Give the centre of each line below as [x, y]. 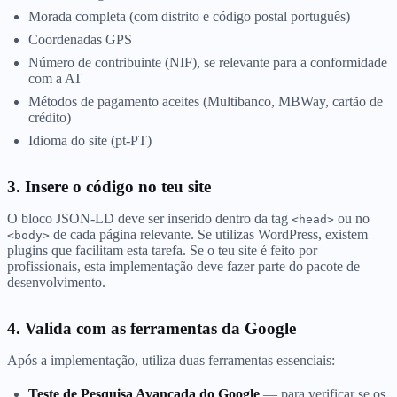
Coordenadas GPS [80, 39]
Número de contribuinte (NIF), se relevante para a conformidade [208, 62]
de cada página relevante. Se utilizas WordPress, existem [209, 234]
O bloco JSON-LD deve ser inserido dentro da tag [149, 218]
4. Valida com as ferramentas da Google [152, 328]
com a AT [55, 78]
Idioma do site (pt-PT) [90, 140]
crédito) [50, 117]
